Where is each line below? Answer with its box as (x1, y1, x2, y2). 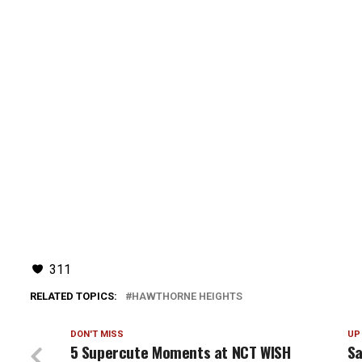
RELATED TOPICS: (29, 290, 117, 303)
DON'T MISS (69, 329, 124, 340)
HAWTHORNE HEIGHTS (131, 290, 242, 303)
